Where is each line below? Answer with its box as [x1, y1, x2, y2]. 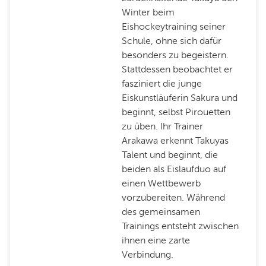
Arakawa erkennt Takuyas [121, 135, 229, 146]
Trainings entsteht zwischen [121, 220, 239, 232]
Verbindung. [121, 249, 173, 260]
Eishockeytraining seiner [121, 21, 226, 32]
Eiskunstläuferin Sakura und [121, 92, 237, 103]
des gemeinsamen [121, 206, 200, 217]
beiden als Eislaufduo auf [121, 163, 226, 175]
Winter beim [121, 7, 175, 18]
